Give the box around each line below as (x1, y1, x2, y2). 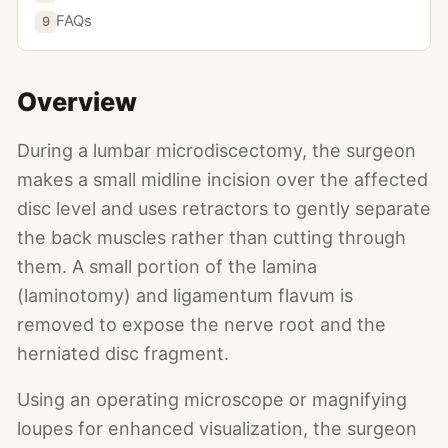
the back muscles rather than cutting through (17, 226, 406, 248)
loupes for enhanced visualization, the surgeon (17, 417, 417, 439)
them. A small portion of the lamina (17, 255, 317, 277)
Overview (17, 85, 137, 117)
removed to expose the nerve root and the (17, 313, 386, 335)
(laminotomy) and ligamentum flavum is (17, 284, 353, 306)
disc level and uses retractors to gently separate (17, 197, 431, 219)
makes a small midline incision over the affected (17, 168, 428, 190)
